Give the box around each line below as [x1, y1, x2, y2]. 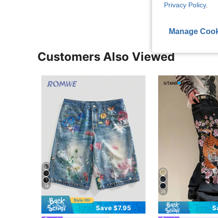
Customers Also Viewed [37, 49, 175, 64]
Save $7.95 [96, 203, 131, 212]
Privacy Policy [164, 1, 206, 9]
